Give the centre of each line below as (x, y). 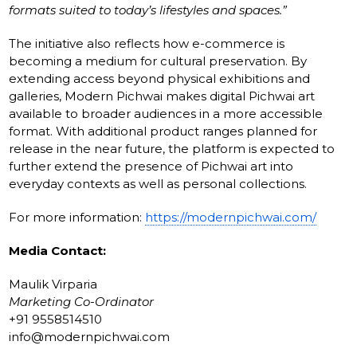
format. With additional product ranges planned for (163, 131)
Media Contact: (58, 250)
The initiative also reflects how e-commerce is (147, 43)
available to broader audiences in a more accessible (166, 113)
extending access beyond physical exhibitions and (160, 78)
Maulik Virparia (53, 284)
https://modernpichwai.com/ (231, 217)
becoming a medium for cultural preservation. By (158, 61)
